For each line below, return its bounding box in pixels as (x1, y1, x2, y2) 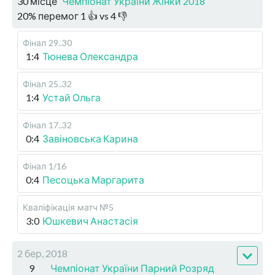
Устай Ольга (42, 91, 101, 104)
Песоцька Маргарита (42, 174, 144, 186)
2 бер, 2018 (17, 247, 68, 260)
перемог (38, 10, 79, 22)
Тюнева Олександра (42, 50, 138, 63)
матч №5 (77, 202, 114, 213)
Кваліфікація (23, 202, 75, 213)
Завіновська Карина (42, 133, 138, 145)
